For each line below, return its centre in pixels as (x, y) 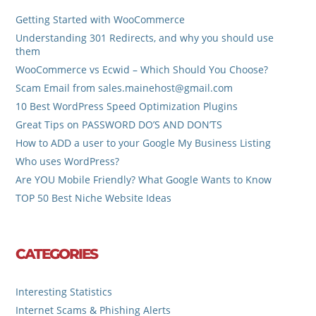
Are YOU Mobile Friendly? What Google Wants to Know (144, 180)
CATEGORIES (57, 254)
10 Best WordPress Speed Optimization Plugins (127, 107)
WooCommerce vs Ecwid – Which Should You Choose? (142, 70)
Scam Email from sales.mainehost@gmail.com (124, 88)
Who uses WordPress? (68, 162)
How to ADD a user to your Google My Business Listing (144, 143)
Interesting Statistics (64, 291)
